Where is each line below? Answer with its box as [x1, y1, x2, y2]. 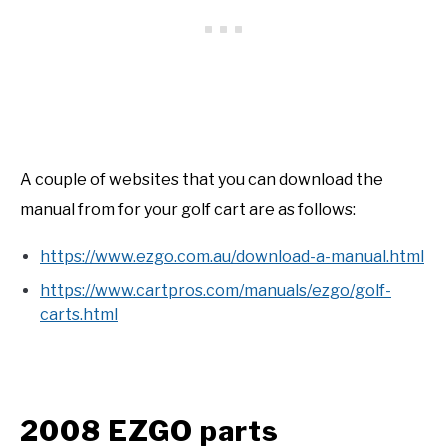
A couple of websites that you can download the [20, 170, 383, 190]
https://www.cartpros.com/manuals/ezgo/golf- [40, 281, 391, 301]
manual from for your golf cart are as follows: [20, 200, 356, 220]
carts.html [40, 305, 118, 325]
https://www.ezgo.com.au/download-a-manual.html [40, 247, 424, 267]
